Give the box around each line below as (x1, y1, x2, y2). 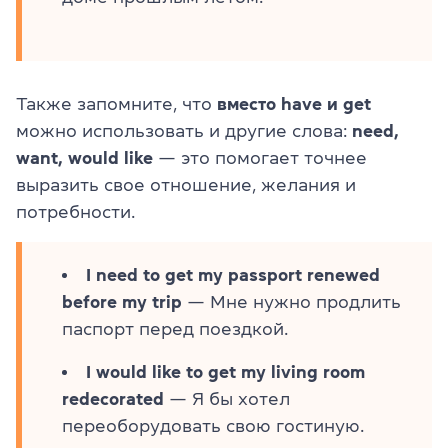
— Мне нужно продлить (182, 292, 401, 311)
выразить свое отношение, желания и (16, 175, 356, 194)
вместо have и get (217, 94, 371, 113)
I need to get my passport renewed (86, 265, 380, 284)
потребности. (16, 202, 135, 221)
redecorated (62, 389, 164, 408)
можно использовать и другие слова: (16, 121, 352, 140)
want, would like (16, 148, 153, 167)
